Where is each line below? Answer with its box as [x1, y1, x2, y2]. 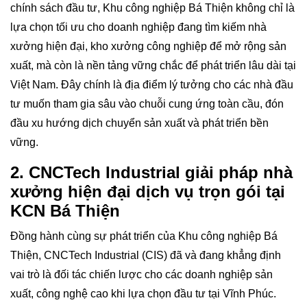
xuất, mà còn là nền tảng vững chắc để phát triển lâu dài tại [10, 59, 296, 71]
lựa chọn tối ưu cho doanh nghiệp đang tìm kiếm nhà [10, 21, 267, 33]
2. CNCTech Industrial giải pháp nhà [10, 162, 293, 182]
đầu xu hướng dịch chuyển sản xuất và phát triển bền [10, 116, 269, 129]
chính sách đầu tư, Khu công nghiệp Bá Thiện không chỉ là [10, 1, 295, 14]
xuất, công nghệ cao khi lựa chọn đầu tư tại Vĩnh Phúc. [10, 288, 276, 300]
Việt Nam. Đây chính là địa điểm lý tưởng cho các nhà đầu [10, 78, 293, 90]
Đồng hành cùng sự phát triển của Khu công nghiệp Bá [10, 230, 278, 243]
